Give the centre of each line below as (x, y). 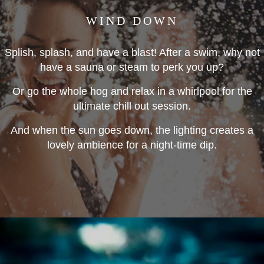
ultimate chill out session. (132, 106)
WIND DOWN (132, 21)
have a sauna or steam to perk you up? (132, 67)
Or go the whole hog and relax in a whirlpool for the (132, 91)
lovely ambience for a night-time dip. (132, 145)
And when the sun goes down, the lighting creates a (132, 130)
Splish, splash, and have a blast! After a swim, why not (132, 52)
